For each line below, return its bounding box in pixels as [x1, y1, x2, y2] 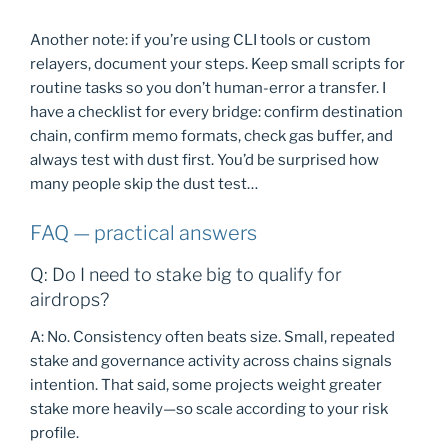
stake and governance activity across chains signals [30, 352, 392, 371]
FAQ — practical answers [30, 220, 257, 245]
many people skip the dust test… [30, 175, 258, 194]
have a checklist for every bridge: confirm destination [30, 103, 403, 122]
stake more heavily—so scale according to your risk [30, 400, 388, 419]
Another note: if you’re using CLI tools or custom [30, 31, 371, 50]
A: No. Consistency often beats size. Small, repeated [30, 328, 395, 347]
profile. [30, 424, 79, 443]
